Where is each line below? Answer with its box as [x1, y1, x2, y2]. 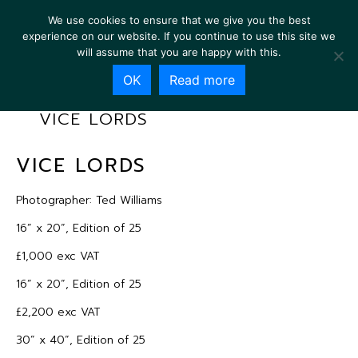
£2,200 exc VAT [16, 304, 101, 320]
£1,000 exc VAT [16, 248, 100, 265]
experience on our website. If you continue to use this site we [22, 30, 336, 42]
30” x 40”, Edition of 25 [16, 332, 145, 348]
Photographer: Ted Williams [16, 192, 162, 209]
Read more [169, 72, 235, 88]
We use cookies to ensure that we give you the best [47, 14, 311, 26]
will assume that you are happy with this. [77, 46, 281, 58]
